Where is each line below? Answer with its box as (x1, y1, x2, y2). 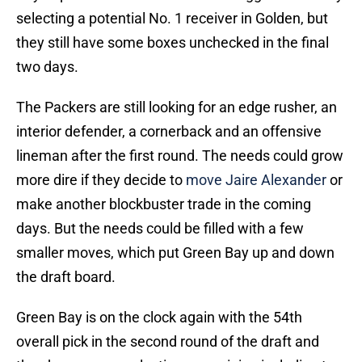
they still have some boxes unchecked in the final (16, 34, 329, 52)
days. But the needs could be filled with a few (16, 220, 304, 238)
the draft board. (16, 268, 116, 286)
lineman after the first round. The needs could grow (16, 147, 343, 165)
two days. (16, 58, 78, 76)
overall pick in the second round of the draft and (16, 333, 319, 351)
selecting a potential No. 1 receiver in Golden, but (16, 10, 328, 27)
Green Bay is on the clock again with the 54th (16, 309, 302, 326)
